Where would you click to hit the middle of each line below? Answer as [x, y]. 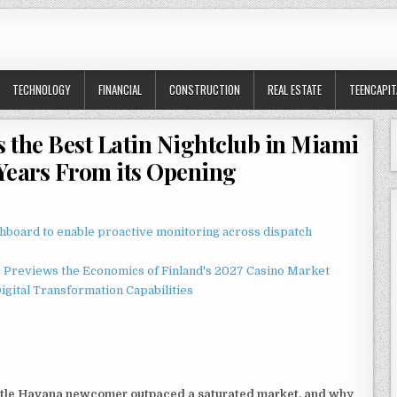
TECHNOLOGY [42, 90]
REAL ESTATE [295, 90]
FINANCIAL [120, 90]
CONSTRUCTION [205, 90]
